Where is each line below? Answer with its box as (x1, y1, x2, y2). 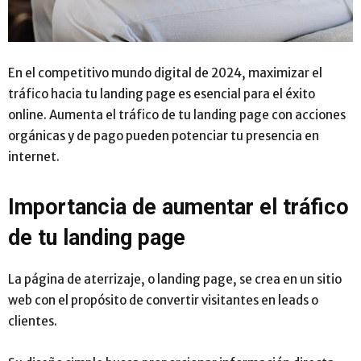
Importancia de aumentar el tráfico (8, 194, 349, 221)
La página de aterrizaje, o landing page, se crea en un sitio (8, 272, 342, 288)
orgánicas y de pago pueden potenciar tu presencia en (8, 128, 319, 144)
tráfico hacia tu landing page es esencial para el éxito (8, 86, 315, 102)
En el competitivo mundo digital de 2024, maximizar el (8, 65, 322, 81)
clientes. (8, 313, 60, 330)
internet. (8, 149, 60, 165)
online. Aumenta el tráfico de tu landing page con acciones (8, 107, 346, 123)
